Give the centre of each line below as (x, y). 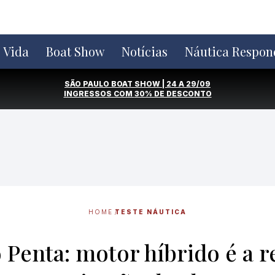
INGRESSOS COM (99, 94)
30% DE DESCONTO (173, 94)
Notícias (145, 51)
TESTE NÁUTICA (151, 212)
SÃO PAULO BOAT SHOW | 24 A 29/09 (137, 84)
